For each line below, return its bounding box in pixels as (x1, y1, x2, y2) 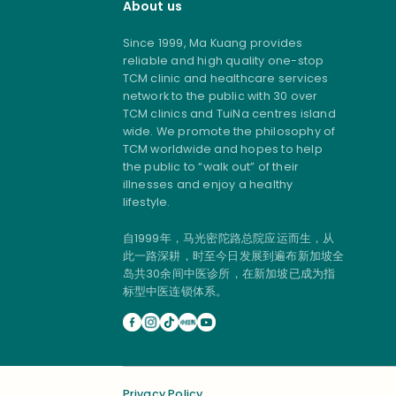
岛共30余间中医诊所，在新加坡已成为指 (122, 266, 336, 282)
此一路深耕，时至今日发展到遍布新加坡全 (122, 248, 345, 264)
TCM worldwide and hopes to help (122, 141, 323, 157)
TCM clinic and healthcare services (122, 71, 329, 87)
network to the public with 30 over (122, 88, 318, 104)
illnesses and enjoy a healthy (122, 177, 293, 193)
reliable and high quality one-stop (122, 53, 324, 69)
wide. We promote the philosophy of (122, 124, 336, 140)
